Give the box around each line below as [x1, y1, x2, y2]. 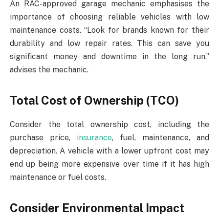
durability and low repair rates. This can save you [10, 38, 209, 48]
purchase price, [10, 133, 77, 143]
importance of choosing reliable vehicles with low [10, 12, 209, 22]
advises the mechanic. [10, 65, 88, 74]
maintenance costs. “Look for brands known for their [10, 25, 209, 35]
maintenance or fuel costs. [10, 173, 106, 182]
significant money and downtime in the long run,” [10, 51, 209, 61]
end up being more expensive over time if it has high [10, 159, 209, 169]
